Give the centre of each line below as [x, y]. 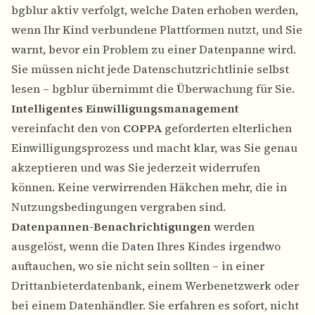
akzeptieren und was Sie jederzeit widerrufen [136, 168]
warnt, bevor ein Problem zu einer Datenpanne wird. [154, 50]
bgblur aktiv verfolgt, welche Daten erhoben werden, [155, 10]
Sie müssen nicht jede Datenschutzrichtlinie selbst [150, 69]
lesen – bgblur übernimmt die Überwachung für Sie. [153, 89]
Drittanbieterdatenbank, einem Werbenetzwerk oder [155, 286]
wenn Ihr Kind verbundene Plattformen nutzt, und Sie [157, 30]
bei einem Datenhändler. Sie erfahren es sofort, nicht [155, 306]
